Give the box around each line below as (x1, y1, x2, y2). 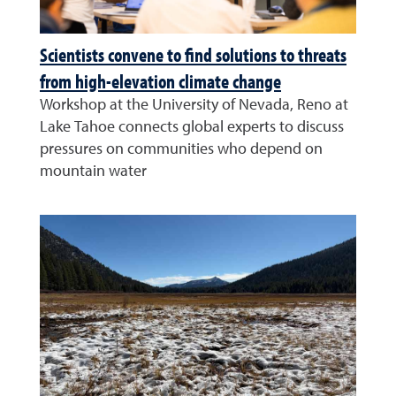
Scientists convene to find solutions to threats (40, 42, 346, 67)
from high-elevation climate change (40, 68, 281, 94)
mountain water (40, 163, 147, 179)
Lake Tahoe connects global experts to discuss (40, 118, 344, 135)
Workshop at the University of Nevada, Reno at (40, 96, 348, 113)
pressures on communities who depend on (40, 141, 323, 157)
